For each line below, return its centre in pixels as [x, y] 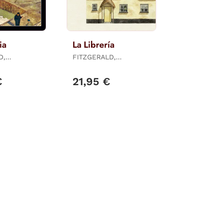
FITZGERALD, [94, 57]
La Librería [93, 45]
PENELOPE [90, 66]
